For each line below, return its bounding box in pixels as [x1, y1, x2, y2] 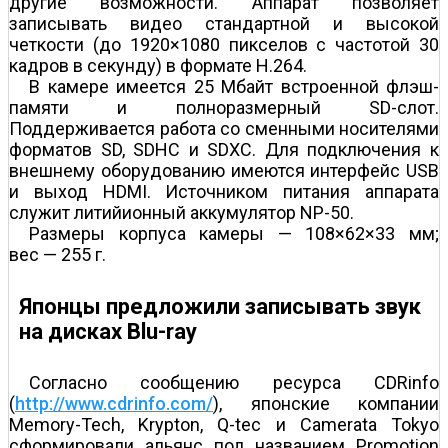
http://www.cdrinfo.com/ [15, 392, 213, 414]
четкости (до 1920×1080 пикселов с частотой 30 [9, 34, 439, 56]
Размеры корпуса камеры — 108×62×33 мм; [29, 223, 439, 245]
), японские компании [213, 392, 439, 414]
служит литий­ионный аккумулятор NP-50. [9, 202, 354, 224]
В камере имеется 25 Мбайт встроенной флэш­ [29, 76, 439, 98]
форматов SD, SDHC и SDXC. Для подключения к [9, 139, 439, 161]
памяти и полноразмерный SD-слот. [9, 97, 439, 119]
